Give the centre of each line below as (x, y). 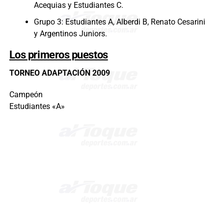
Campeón (26, 95)
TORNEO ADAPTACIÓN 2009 (59, 73)
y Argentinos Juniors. (70, 34)
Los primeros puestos (58, 55)
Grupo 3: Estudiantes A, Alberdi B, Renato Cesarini (119, 22)
